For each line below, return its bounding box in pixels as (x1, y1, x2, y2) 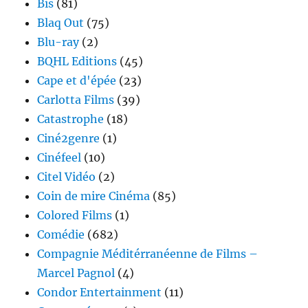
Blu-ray (37, 35, 80, 49)
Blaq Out (37, 16, 85, 30)
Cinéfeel (37, 151, 82, 165)
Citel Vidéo (37, 170, 96, 184)
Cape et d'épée (37, 74, 117, 88)
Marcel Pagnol (37, 266, 115, 280)
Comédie (37, 228, 85, 242)
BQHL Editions (37, 54, 118, 69)
